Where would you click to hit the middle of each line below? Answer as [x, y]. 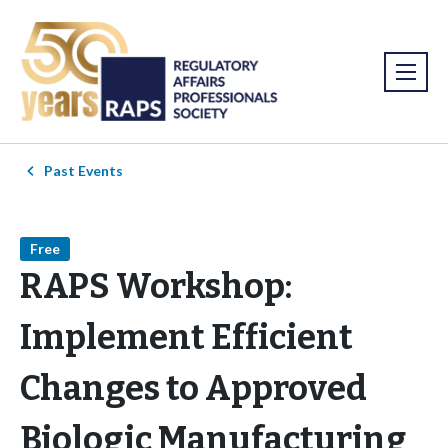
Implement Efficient [186, 338]
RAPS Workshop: [156, 287]
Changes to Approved [193, 389]
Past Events [83, 171]
